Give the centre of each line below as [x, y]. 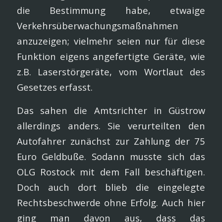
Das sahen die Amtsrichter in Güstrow [111, 110]
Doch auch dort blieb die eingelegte [111, 187]
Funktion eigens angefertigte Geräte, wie [111, 56]
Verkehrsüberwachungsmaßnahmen [97, 25]
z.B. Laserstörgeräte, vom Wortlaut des [111, 71]
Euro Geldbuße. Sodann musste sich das [111, 156]
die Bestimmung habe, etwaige [111, 10]
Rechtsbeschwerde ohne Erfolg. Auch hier [111, 202]
